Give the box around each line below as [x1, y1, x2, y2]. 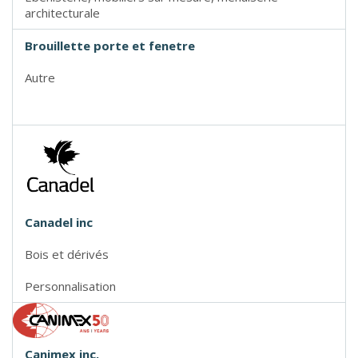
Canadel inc [25, 213, 93, 230]
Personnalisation [25, 277, 116, 294]
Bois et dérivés [25, 245, 109, 262]
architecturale [25, 5, 100, 22]
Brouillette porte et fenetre [25, 38, 195, 54]
